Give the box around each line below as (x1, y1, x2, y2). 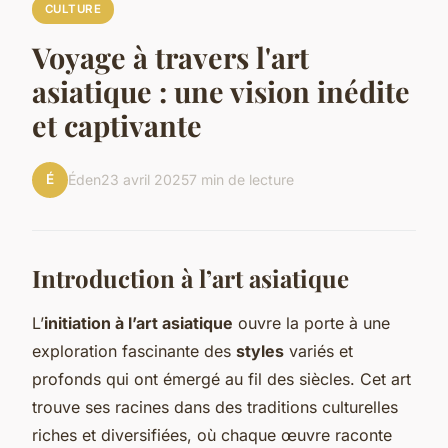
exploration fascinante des (32, 340, 236, 361)
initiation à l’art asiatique (44, 312, 233, 333)
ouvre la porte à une (233, 312, 390, 333)
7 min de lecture (189, 171, 294, 189)
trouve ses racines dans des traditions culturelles (32, 396, 398, 417)
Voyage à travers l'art (32, 37, 309, 76)
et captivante (32, 105, 202, 144)
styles (236, 340, 284, 361)
